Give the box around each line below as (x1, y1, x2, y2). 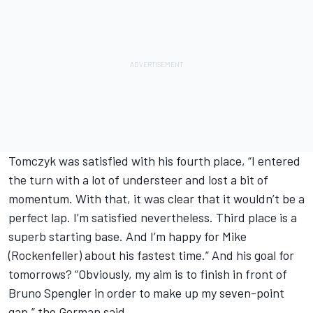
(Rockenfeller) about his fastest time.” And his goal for (8, 247, 294, 263)
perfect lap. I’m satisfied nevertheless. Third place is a (8, 210, 297, 225)
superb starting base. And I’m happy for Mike (8, 228, 247, 244)
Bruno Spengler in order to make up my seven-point (8, 285, 284, 300)
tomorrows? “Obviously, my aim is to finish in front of (8, 266, 287, 282)
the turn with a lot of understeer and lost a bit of (8, 172, 268, 187)
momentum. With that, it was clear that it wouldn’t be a (8, 191, 305, 206)
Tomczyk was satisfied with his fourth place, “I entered (8, 153, 300, 168)
